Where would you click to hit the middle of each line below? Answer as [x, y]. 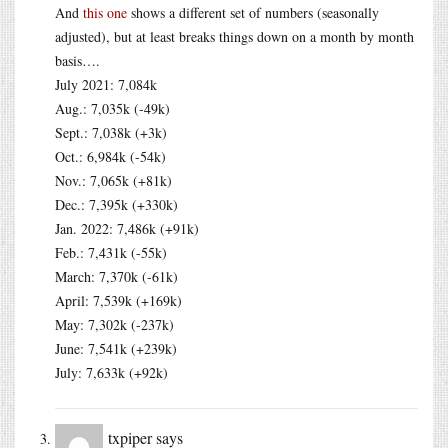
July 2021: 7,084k [106, 84]
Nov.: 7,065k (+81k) [113, 180]
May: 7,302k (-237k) [114, 324]
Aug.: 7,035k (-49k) [112, 108]
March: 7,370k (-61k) [116, 276]
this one [105, 12]
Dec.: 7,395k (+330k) [116, 204]
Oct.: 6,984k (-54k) [110, 156]
